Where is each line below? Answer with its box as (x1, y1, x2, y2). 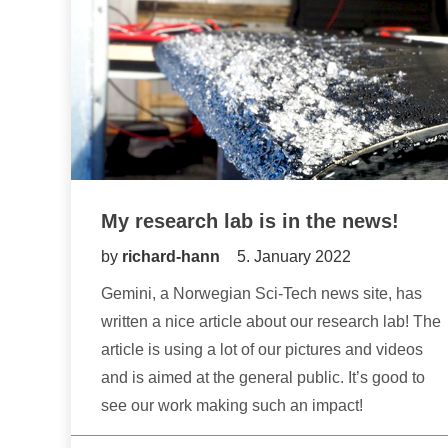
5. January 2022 (237, 248, 351, 266)
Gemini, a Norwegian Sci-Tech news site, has (101, 285, 422, 303)
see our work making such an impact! (101, 397, 363, 415)
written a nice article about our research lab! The (101, 313, 441, 331)
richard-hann (122, 248, 224, 266)
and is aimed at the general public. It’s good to (101, 369, 425, 387)
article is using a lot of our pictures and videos (101, 341, 423, 359)
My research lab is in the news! (101, 210, 399, 233)
